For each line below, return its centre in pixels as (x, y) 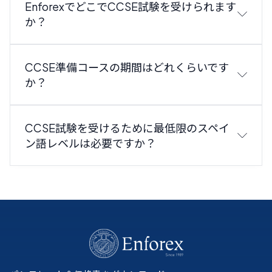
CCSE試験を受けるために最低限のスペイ (127, 128)
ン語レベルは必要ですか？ (90, 143)
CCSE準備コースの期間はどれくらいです (127, 67)
